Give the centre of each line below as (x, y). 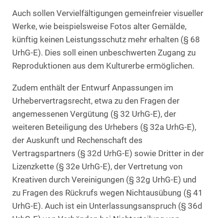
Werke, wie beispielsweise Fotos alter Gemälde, (99, 27)
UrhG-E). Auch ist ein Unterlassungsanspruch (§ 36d (107, 206)
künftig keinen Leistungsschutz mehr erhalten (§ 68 (106, 40)
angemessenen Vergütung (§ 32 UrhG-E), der (94, 114)
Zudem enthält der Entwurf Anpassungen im (93, 88)
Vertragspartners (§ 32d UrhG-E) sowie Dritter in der (108, 153)
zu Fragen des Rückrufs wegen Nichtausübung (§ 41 (108, 193)
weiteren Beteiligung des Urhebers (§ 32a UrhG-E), (104, 127)
